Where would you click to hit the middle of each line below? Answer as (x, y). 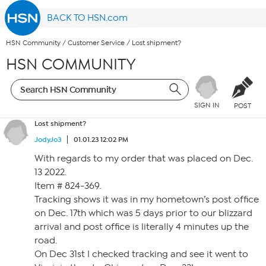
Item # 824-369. (68, 186)
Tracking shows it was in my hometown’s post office (147, 199)
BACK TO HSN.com (88, 18)
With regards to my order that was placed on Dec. (144, 159)
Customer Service (96, 43)
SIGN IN (207, 105)
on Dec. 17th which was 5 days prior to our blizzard (143, 213)
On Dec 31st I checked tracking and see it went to (141, 254)
